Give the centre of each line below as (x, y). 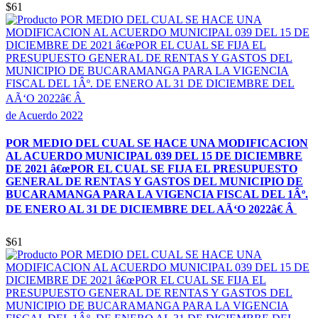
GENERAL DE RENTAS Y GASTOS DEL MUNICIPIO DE (154, 182)
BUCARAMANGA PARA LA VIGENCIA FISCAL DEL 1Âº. (157, 194)
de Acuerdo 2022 (44, 116)
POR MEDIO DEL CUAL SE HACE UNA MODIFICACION (157, 143)
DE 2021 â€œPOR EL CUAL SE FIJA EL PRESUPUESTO (152, 169)
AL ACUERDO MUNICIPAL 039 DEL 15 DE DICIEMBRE (154, 156)
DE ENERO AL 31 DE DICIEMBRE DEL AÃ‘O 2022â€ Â (151, 209)
